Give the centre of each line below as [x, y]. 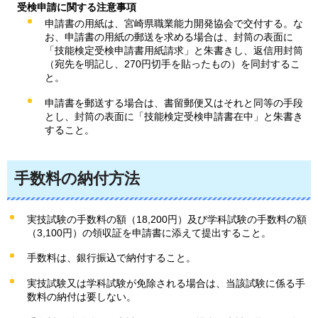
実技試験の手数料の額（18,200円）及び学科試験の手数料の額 [167, 219]
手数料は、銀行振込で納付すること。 [111, 258]
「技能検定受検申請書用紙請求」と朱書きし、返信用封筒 [174, 51]
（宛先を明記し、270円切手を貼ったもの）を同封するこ [173, 64]
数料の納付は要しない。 [82, 297]
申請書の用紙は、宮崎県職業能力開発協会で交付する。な [174, 24]
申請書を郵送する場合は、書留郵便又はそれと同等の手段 [174, 103]
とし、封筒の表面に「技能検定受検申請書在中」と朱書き [174, 117]
